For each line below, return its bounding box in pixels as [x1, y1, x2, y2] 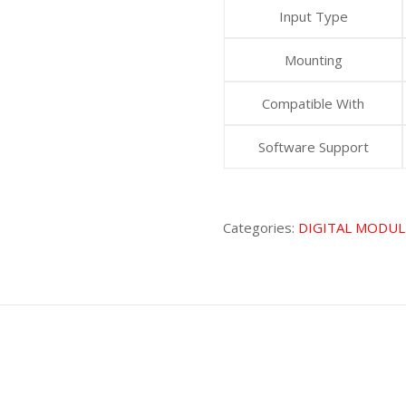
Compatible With [262, 94, 365, 112]
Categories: [223, 218, 299, 237]
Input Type [278, 7, 348, 25]
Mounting [284, 51, 343, 69]
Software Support [257, 138, 369, 156]
